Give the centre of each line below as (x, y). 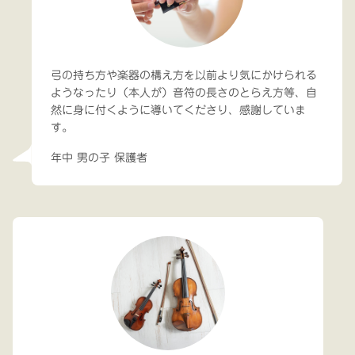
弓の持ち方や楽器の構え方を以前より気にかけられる (184, 75)
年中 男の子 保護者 (99, 157)
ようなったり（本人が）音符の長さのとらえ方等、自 (184, 92)
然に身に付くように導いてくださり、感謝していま (178, 110)
